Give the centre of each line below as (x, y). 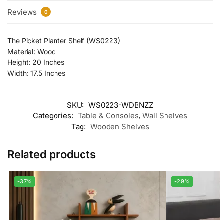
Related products (52, 154)
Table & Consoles (108, 116)
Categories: (54, 116)
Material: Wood (32, 51)
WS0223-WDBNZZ (121, 105)
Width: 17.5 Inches (36, 73)
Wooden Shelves (120, 127)
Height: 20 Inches (36, 62)
